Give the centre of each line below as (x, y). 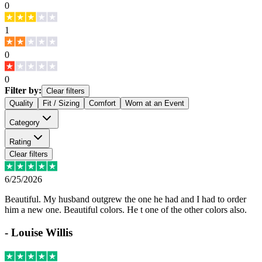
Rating (20, 142)
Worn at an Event (155, 104)
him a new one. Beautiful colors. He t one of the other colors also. (126, 210)
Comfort (102, 104)
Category (25, 123)
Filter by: (23, 91)
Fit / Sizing (61, 104)
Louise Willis (42, 233)
